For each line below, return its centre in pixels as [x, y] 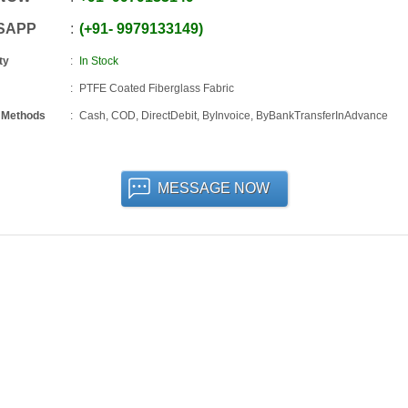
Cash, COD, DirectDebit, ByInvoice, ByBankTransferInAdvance [233, 116]
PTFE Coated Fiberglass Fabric [156, 88]
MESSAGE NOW [213, 188]
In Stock [98, 61]
